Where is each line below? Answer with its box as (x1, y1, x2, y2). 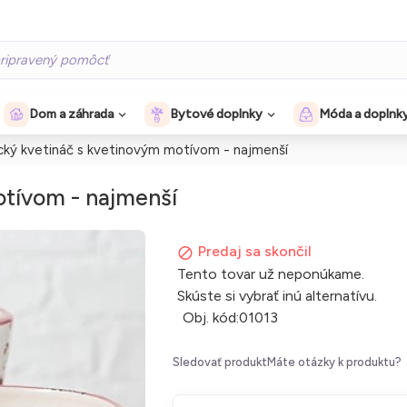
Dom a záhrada (29, 106, 114, 122)
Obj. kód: (183, 309, 239, 326)
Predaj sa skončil (198, 242, 312, 260)
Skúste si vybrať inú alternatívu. (177, 287, 377, 304)
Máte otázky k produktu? (267, 355, 402, 369)
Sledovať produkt (173, 355, 267, 369)
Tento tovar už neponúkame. (177, 265, 364, 283)
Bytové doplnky (170, 106, 263, 122)
